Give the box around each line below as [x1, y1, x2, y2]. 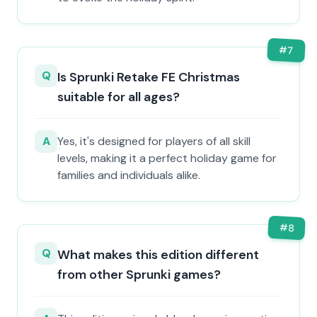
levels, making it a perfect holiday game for [57, 151, 277, 166]
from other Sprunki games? [57, 266, 221, 283]
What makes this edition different [57, 246, 259, 263]
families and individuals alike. [57, 168, 200, 183]
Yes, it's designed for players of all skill [57, 134, 250, 149]
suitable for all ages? [57, 88, 180, 105]
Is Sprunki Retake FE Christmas [57, 69, 240, 86]
